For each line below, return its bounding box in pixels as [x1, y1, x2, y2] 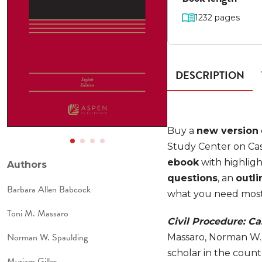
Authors [7, 159, 47, 170]
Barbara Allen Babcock [7, 182, 91, 196]
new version [196, 125, 259, 136]
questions [167, 173, 218, 184]
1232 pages [195, 12, 240, 23]
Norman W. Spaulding [7, 230, 88, 244]
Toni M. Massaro [7, 206, 68, 220]
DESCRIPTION [175, 67, 245, 83]
